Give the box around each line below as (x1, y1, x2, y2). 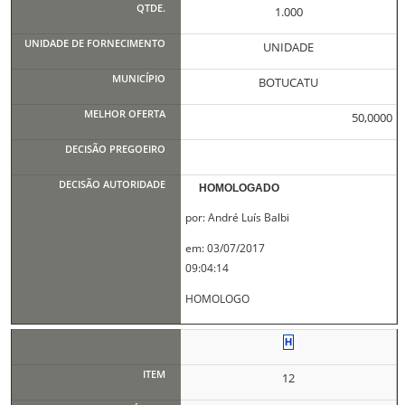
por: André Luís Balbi (184, 210, 289, 225)
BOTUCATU (259, 74, 319, 90)
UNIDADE (263, 39, 315, 55)
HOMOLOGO (184, 291, 250, 306)
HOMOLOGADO (199, 182, 280, 194)
